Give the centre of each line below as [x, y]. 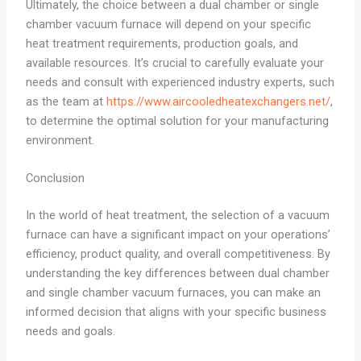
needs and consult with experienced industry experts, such [180, 82]
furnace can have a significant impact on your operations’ [178, 234]
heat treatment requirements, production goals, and [162, 43]
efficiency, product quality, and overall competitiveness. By [178, 253]
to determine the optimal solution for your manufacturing [177, 120]
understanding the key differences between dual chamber [177, 273]
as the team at [66, 101]
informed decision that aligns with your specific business [176, 311]
